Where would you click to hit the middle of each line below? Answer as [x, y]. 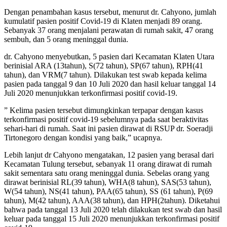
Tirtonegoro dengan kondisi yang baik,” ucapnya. [83, 138]
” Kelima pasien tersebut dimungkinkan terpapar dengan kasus [104, 110]
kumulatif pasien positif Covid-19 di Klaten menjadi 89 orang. [103, 21]
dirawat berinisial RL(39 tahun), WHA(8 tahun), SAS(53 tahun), [108, 182]
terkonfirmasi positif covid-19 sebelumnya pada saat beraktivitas [106, 120]
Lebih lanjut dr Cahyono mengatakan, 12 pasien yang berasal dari [109, 155]
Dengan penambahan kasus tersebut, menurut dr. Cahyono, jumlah [110, 12]
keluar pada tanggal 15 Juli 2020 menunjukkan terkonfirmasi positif [112, 219]
